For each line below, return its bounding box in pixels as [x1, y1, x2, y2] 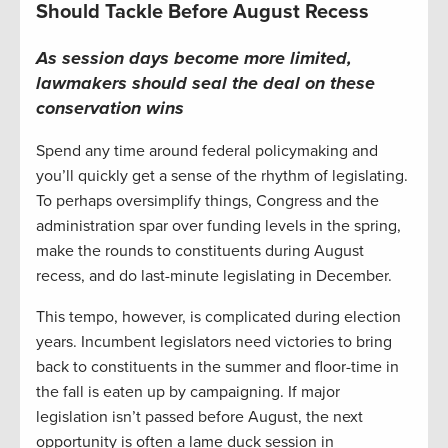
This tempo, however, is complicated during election [36, 307, 401, 328]
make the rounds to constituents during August [36, 241, 364, 262]
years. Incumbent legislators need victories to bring [36, 332, 392, 353]
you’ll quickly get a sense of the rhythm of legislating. [36, 166, 408, 187]
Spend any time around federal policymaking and [36, 141, 378, 162]
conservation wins [36, 97, 184, 120]
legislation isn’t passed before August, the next [36, 407, 363, 428]
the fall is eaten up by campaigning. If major [36, 382, 340, 403]
